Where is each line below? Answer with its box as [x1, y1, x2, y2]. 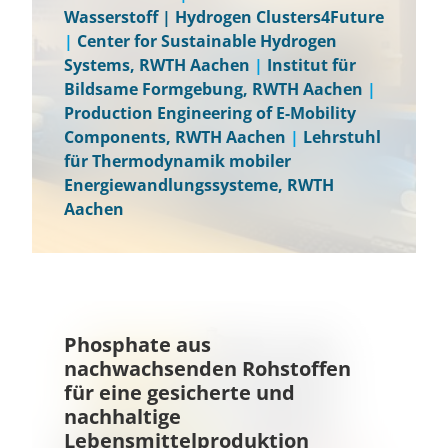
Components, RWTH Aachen [64, 126, 286, 148]
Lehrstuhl [303, 126, 381, 148]
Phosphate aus [64, 331, 211, 358]
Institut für [267, 54, 356, 76]
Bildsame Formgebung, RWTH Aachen [64, 78, 363, 100]
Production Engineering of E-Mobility [64, 102, 356, 124]
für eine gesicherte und [64, 379, 295, 406]
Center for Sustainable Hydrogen [77, 30, 337, 52]
